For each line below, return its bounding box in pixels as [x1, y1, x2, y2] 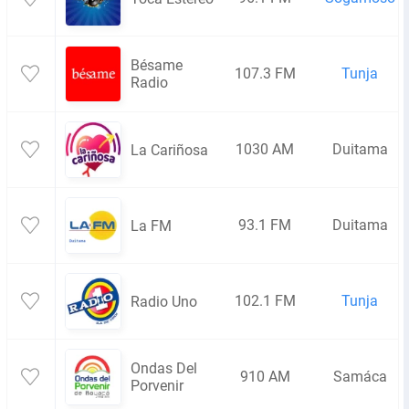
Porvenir [131, 377, 184, 394]
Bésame [131, 57, 183, 74]
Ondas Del [131, 360, 197, 377]
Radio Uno [131, 292, 197, 310]
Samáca [332, 368, 387, 385]
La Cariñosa [131, 141, 208, 159]
